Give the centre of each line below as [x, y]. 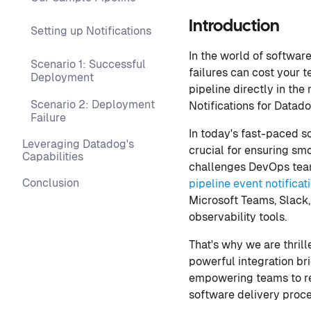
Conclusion [51, 183]
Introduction [234, 27]
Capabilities [53, 157]
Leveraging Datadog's [78, 144]
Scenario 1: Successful [88, 64]
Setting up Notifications [91, 31]
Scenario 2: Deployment [93, 104]
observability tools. [238, 217]
